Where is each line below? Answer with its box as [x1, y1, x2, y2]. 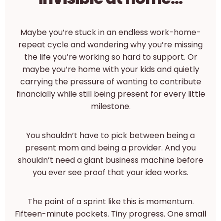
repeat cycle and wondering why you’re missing [18, 39, 203, 50]
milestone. [90, 101, 131, 112]
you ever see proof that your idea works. [33, 167, 188, 178]
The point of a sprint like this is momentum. [27, 196, 194, 207]
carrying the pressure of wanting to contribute [20, 76, 201, 87]
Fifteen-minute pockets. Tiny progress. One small [15, 208, 206, 220]
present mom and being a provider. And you [25, 142, 196, 153]
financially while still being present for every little [16, 88, 205, 100]
